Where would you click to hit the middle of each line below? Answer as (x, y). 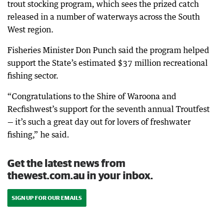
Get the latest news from (66, 163)
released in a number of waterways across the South (104, 17)
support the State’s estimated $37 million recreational (108, 63)
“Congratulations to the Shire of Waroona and (92, 96)
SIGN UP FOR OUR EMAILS (47, 198)
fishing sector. (33, 76)
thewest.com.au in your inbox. (80, 175)
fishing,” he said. (38, 135)
